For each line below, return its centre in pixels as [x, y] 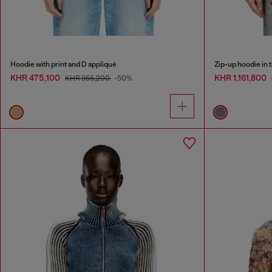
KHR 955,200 [88, 78]
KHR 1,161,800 [241, 77]
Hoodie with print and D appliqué [63, 64]
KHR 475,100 [36, 77]
